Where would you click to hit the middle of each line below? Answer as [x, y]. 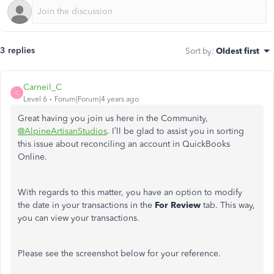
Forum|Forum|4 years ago [97, 99]
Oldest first [238, 51]
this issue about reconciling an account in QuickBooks [124, 144]
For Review [179, 205]
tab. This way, [229, 205]
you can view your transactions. [79, 218]
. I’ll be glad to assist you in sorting [176, 131]
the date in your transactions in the [86, 205]
